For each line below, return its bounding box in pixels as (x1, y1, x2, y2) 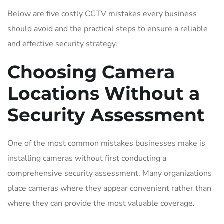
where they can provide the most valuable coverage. (7, 197, 195, 209)
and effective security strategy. (7, 38, 117, 49)
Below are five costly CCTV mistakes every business (7, 8, 197, 19)
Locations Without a (7, 82, 200, 104)
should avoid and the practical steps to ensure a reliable (7, 23, 208, 34)
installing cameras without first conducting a (7, 152, 166, 164)
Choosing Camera (7, 60, 175, 83)
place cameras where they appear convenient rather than (7, 182, 211, 194)
